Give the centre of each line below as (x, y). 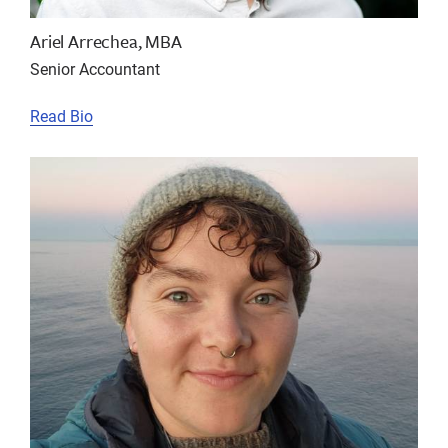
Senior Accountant (95, 69)
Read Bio (61, 116)
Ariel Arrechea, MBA (106, 41)
